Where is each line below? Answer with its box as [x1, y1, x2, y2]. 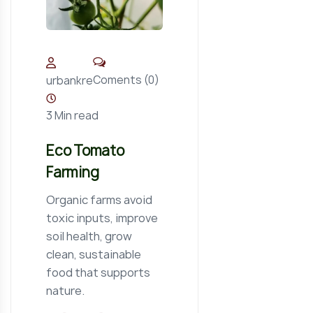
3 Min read [46, 108, 99, 123]
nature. [46, 282, 85, 298]
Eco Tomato [46, 140, 124, 160]
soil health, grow [46, 228, 132, 244]
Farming [46, 162, 99, 182]
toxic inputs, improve [46, 210, 158, 226]
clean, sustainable [46, 246, 141, 262]
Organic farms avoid [46, 191, 152, 208]
